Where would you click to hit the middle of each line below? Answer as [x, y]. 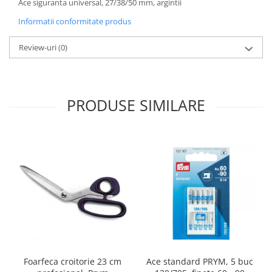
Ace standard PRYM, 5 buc [199, 261]
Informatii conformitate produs [75, 21]
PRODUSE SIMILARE [136, 105]
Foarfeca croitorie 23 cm [73, 261]
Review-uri [39, 47]
